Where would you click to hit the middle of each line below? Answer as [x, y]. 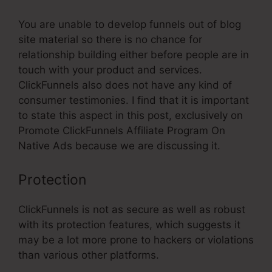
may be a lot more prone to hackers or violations [136, 240]
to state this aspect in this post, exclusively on [131, 116]
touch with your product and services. [110, 70]
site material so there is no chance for [110, 40]
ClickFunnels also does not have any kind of [125, 85]
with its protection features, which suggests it [129, 224]
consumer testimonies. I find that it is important [134, 100]
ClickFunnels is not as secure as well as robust [132, 209]
